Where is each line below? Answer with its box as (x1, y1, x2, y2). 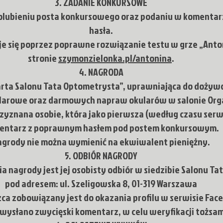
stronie (28, 51, 58, 65)
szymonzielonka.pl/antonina (58, 51, 172, 65)
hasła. (89, 23, 113, 37)
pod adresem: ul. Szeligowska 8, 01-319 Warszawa (5, 176, 197, 190)
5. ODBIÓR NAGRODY (65, 148, 137, 162)
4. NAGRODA (79, 65, 123, 79)
